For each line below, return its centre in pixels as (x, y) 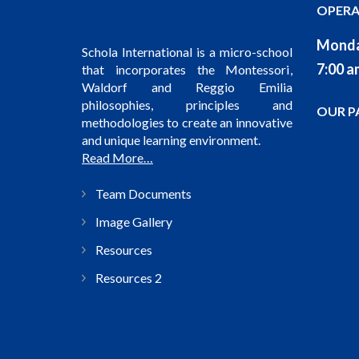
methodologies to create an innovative (187, 123)
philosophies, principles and (187, 105)
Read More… (117, 158)
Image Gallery (134, 222)
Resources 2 (129, 278)
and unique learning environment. (171, 140)
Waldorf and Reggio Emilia (187, 87)
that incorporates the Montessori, (187, 70)
